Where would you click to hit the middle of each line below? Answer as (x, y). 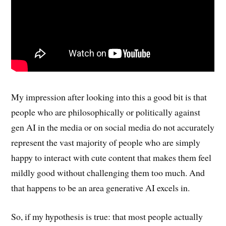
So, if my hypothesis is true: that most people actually (107, 217)
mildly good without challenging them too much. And (108, 173)
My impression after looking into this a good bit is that (109, 97)
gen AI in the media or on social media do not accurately (113, 127)
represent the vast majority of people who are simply (106, 143)
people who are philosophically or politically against (106, 112)
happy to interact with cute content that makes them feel (111, 158)
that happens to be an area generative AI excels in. (101, 188)
